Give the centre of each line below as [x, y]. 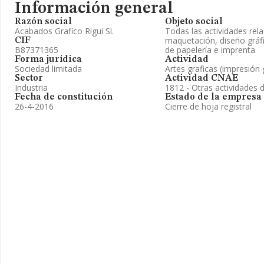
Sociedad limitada [48, 69]
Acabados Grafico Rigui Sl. [64, 31]
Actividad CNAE [202, 78]
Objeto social [194, 22]
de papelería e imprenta [210, 50]
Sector [29, 78]
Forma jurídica [48, 60]
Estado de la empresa [213, 97]
